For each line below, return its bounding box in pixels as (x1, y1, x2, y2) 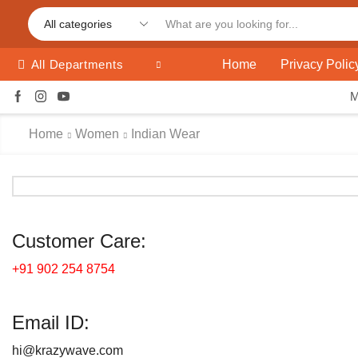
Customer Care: (12, 230, 146, 252)
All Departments (30, 58, 124, 71)
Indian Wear (131, 127, 200, 141)
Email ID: (12, 311, 89, 333)
